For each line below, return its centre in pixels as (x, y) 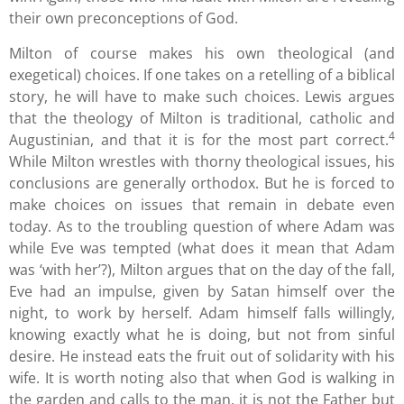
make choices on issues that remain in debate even (202, 204)
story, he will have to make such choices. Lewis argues (202, 96)
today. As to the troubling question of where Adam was (202, 226)
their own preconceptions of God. (124, 18)
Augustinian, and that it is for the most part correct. (199, 139)
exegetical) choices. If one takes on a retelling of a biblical (202, 74)
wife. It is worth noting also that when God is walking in (202, 377)
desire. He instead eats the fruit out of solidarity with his (202, 356)
